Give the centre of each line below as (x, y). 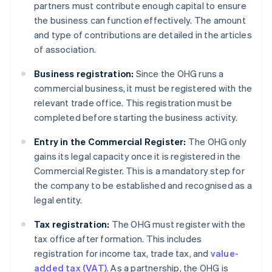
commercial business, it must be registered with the (143, 88)
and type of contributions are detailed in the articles (143, 35)
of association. (65, 49)
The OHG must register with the (178, 224)
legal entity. (58, 200)
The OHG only (216, 142)
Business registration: (84, 74)
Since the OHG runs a (179, 74)
